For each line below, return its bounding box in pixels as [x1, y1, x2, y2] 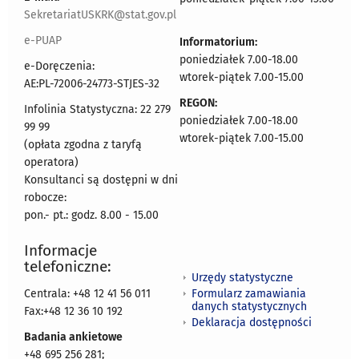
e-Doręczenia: [24, 59, 95, 74]
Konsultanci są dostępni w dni [24, 173, 178, 188]
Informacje [24, 241, 97, 260]
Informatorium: [179, 35, 257, 50]
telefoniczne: [24, 257, 111, 276]
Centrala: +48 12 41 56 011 [24, 287, 151, 301]
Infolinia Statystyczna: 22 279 [24, 103, 171, 117]
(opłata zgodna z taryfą [24, 138, 142, 152]
